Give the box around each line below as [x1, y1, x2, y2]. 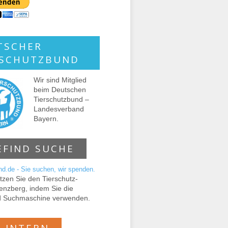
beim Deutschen [34, 85, 86, 94]
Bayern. [34, 115, 59, 123]
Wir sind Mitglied [34, 76, 87, 84]
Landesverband [34, 105, 84, 113]
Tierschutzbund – [34, 95, 89, 103]
